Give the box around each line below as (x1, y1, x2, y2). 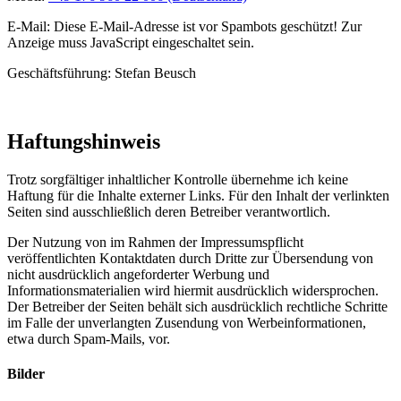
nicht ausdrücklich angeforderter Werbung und (7, 267, 269, 283)
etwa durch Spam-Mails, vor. (7, 331, 170, 347)
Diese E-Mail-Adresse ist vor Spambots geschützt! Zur (54, 19, 362, 35)
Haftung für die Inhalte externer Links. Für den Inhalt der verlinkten (7, 188, 389, 204)
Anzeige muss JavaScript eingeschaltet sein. (7, 35, 254, 51)
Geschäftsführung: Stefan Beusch (7, 65, 196, 81)
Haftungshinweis (7, 130, 160, 154)
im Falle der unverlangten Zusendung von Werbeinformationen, (7, 315, 366, 331)
